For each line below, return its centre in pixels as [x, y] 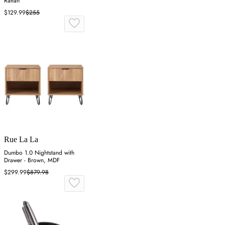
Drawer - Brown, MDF [32, 160]
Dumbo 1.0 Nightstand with [39, 152]
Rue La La [21, 139]
